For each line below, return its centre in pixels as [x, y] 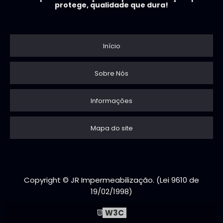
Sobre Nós [111, 73]
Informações [111, 101]
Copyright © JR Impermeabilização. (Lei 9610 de [111, 180]
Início [111, 46]
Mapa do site [111, 128]
